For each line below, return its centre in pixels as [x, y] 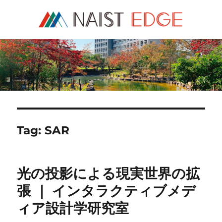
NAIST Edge [72, 14]
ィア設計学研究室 [73, 208]
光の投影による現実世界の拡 [109, 174]
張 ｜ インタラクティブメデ [107, 191]
